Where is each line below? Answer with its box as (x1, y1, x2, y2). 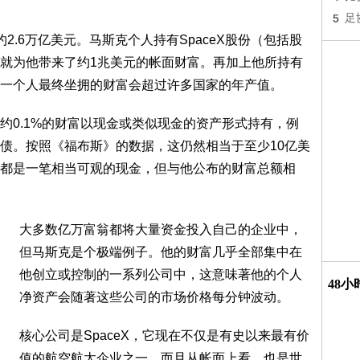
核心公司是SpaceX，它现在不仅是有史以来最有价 (19, 329, 309, 342)
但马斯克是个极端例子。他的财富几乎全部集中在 (19, 245, 302, 259)
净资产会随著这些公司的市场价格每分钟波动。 (19, 290, 289, 304)
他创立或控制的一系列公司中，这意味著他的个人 (19, 268, 302, 281)
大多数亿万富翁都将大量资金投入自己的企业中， (19, 223, 302, 236)
